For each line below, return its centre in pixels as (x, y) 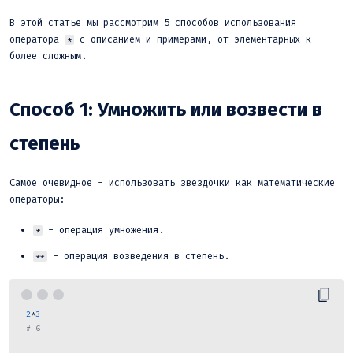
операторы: (37, 199)
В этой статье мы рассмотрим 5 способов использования (153, 22)
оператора (37, 39)
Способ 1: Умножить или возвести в (166, 109)
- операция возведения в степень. (138, 256)
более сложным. (48, 56)
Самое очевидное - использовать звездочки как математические (172, 182)
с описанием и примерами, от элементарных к (193, 39)
